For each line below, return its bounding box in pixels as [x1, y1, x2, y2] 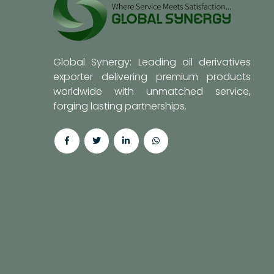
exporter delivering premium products [53, 70, 251, 84]
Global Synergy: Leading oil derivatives [53, 55, 251, 70]
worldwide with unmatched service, [53, 84, 251, 99]
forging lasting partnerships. [53, 99, 187, 114]
